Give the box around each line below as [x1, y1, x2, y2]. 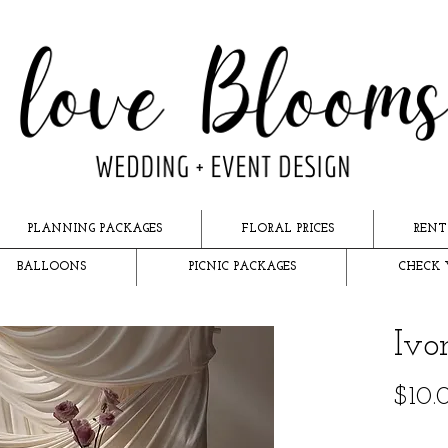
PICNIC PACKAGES [187, 261, 296, 273]
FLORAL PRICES [241, 223, 334, 235]
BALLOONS [16, 261, 86, 273]
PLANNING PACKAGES [27, 223, 162, 235]
